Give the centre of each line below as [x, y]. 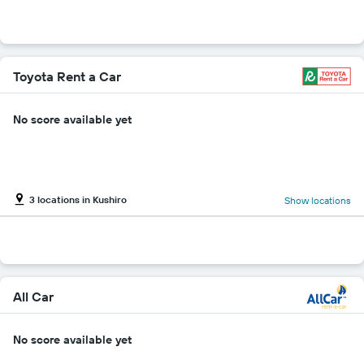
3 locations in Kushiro [78, 200]
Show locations [318, 201]
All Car [33, 296]
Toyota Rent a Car [67, 76]
